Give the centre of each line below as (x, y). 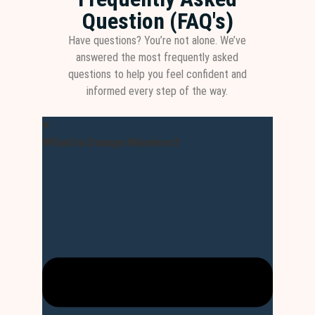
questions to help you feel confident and (157, 74)
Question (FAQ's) (157, 21)
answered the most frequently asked (157, 57)
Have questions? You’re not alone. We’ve (157, 40)
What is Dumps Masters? (111, 142)
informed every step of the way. (157, 91)
